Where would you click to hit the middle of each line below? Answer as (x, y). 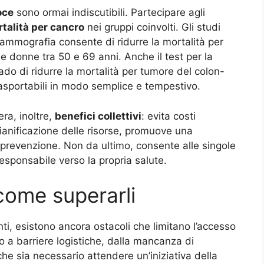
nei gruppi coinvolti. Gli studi (152, 27)
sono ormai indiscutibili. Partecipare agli (109, 13)
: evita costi (169, 116)
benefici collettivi (98, 116)
